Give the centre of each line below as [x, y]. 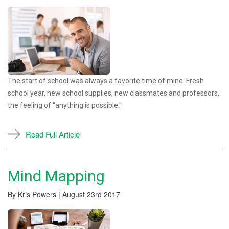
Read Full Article [53, 134]
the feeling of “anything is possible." [65, 105]
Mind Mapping [56, 176]
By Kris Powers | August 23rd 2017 [64, 194]
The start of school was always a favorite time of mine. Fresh [106, 81]
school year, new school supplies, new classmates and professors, [113, 93]
